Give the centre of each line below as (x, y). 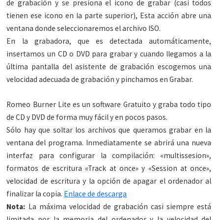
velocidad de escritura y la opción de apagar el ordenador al (109, 181)
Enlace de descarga (96, 194)
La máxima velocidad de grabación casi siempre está (118, 207)
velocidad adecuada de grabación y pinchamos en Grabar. (100, 80)
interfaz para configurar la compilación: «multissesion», (109, 156)
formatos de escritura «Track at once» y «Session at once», (109, 168)
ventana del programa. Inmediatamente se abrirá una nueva (109, 143)
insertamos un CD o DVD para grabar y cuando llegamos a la (109, 54)
